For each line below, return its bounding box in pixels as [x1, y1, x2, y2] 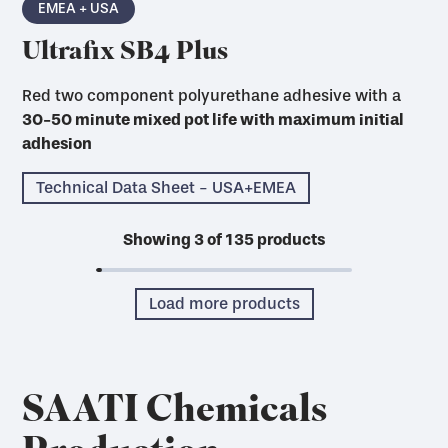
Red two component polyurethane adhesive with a [22, 86, 402, 106]
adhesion [22, 134, 93, 154]
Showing [123, 230, 194, 250]
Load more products [148, 294, 300, 314]
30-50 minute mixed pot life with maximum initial [22, 110, 405, 130]
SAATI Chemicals [22, 384, 328, 443]
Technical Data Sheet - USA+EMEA [36, 178, 297, 198]
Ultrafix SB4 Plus [22, 33, 229, 75]
